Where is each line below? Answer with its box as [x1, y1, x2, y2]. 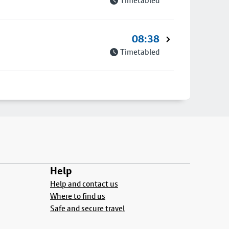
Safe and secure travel [50, 203, 125, 213]
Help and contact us [50, 179, 118, 189]
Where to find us [50, 191, 105, 201]
